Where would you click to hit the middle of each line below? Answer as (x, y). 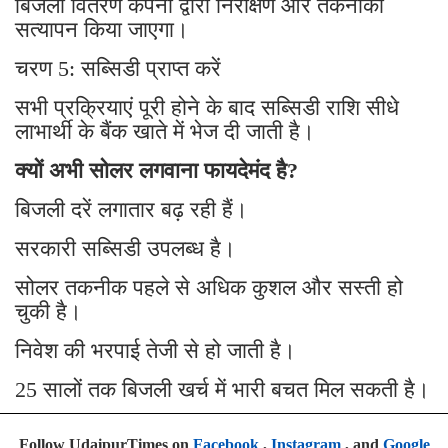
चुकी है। (48, 311)
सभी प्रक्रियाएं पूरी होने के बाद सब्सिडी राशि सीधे (207, 107)
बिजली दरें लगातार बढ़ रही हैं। (131, 209)
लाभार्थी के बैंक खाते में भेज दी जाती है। (165, 131)
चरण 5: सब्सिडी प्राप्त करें (118, 68)
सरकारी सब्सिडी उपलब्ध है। (125, 248)
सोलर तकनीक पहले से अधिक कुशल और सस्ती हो (209, 287)
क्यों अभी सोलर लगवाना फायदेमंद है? (156, 170)
